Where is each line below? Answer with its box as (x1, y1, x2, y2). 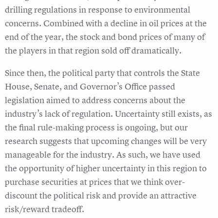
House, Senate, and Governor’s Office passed (5, 81, 175, 92)
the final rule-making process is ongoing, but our (5, 122, 188, 133)
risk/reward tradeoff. (5, 203, 84, 215)
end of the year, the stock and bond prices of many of (5, 31, 205, 43)
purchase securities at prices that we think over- (5, 176, 185, 188)
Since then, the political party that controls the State (5, 67, 200, 79)
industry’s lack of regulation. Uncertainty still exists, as (5, 108, 212, 120)
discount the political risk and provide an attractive (5, 190, 197, 201)
